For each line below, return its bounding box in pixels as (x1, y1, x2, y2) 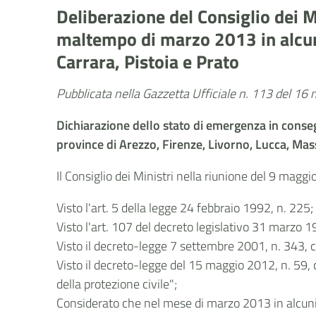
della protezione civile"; (56, 274, 178, 293)
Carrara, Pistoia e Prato (56, 48, 240, 75)
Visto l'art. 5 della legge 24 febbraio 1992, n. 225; (56, 198, 314, 217)
